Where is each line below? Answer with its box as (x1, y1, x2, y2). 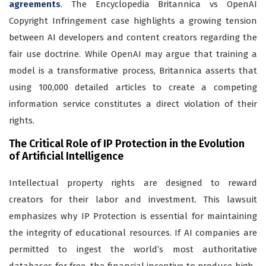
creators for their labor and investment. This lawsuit (9, 194, 257, 205)
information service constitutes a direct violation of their (9, 99, 257, 110)
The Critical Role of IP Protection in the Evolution (9, 137, 245, 151)
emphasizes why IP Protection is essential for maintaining (9, 211, 257, 222)
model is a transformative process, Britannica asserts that (9, 65, 257, 77)
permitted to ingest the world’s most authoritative (9, 244, 257, 255)
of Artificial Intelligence (9, 150, 123, 163)
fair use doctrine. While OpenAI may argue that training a (9, 49, 257, 60)
